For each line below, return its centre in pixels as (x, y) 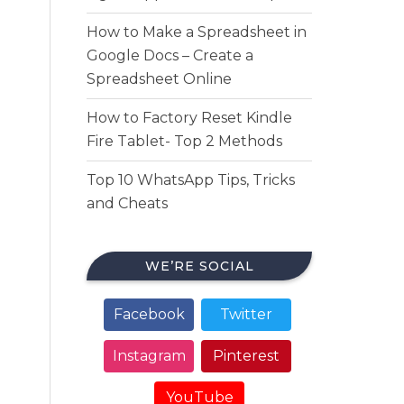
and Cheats (127, 203)
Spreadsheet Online (159, 79)
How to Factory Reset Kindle (189, 118)
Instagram (149, 356)
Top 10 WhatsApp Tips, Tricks (191, 180)
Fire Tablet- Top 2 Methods (184, 141)
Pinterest (246, 356)
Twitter (246, 314)
